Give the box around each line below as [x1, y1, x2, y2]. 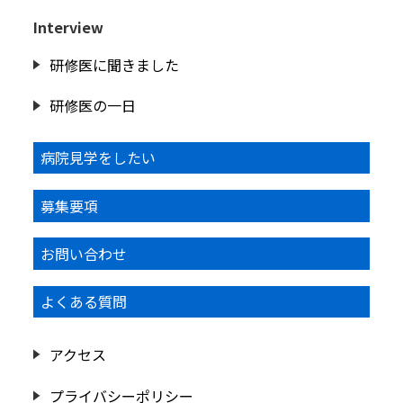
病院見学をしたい [40, 147, 157, 169]
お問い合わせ [40, 242, 128, 264]
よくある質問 [40, 290, 128, 312]
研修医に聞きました [49, 53, 179, 76]
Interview [33, 15, 104, 38]
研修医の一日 [49, 94, 136, 117]
